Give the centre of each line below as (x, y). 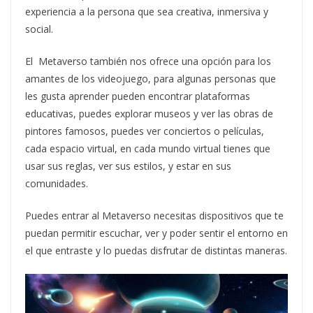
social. (39, 29)
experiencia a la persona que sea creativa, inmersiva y (147, 12)
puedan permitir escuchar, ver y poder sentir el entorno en (156, 233)
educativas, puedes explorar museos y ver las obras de (149, 114)
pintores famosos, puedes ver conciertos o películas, (145, 131)
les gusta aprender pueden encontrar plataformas (138, 96)
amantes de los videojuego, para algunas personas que (151, 79)
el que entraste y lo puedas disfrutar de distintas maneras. (156, 251)
